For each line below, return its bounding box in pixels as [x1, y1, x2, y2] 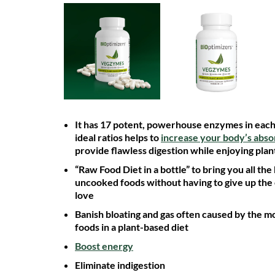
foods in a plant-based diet [75, 221, 188, 233]
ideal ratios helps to [75, 131, 161, 143]
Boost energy [75, 240, 133, 252]
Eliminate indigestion [75, 259, 165, 271]
